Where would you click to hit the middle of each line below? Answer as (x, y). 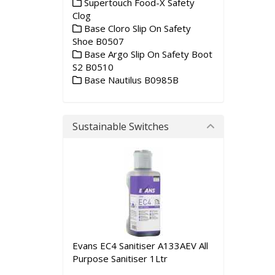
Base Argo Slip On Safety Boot (147, 54)
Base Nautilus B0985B (130, 80)
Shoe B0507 (98, 41)
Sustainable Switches (121, 126)
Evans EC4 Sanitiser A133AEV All (140, 246)
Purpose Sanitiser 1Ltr (120, 258)
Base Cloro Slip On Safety (136, 28)
